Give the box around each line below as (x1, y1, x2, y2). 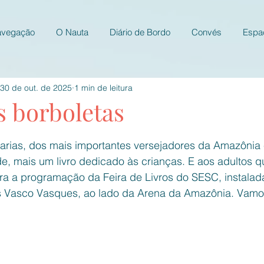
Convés (192, 27, 222, 38)
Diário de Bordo (110, 27, 170, 38)
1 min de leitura (74, 82, 133, 93)
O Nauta (56, 27, 88, 38)
